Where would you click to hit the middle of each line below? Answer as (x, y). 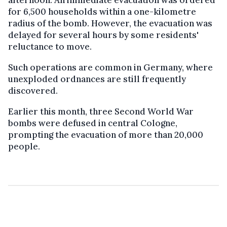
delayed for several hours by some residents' (103, 35)
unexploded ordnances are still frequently (97, 79)
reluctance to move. (50, 46)
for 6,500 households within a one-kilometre (102, 11)
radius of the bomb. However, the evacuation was (110, 23)
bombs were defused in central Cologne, (93, 123)
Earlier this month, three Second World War (101, 111)
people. (24, 146)
